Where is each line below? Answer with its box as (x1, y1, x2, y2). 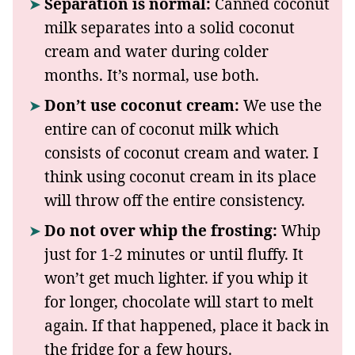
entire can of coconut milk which (44, 118, 279, 139)
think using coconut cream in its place (44, 166, 316, 187)
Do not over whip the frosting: (44, 219, 277, 241)
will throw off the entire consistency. (44, 189, 305, 211)
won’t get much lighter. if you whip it (44, 267, 308, 288)
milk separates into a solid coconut (44, 17, 295, 38)
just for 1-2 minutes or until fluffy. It (44, 243, 303, 265)
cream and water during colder (44, 40, 269, 62)
